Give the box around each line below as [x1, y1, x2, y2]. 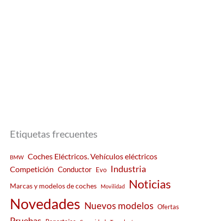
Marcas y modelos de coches [10, 181, 97, 190]
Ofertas [157, 202, 179, 211]
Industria [110, 163, 146, 174]
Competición [10, 164, 54, 174]
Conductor [58, 164, 92, 174]
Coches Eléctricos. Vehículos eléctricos [28, 151, 157, 161]
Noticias [129, 176, 171, 191]
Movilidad [101, 183, 125, 189]
